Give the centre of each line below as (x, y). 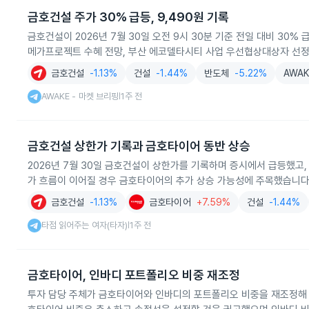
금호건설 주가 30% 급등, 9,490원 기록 (128, 17)
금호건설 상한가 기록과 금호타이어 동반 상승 (139, 146)
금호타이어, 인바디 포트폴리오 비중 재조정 (134, 275)
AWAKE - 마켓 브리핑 (80, 96)
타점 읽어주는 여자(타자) (84, 225)
